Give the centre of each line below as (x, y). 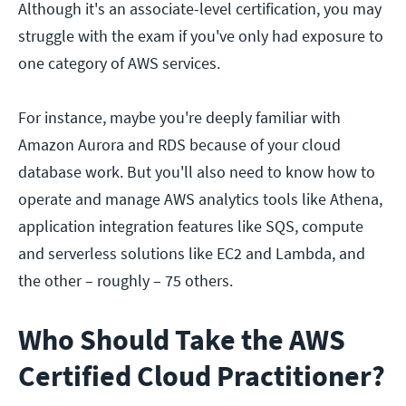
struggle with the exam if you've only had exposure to (201, 36)
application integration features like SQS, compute (191, 227)
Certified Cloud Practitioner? (202, 377)
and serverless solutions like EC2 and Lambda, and (192, 254)
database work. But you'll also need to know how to (197, 172)
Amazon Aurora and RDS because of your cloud (179, 145)
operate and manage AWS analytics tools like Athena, (200, 199)
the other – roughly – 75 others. (126, 281)
